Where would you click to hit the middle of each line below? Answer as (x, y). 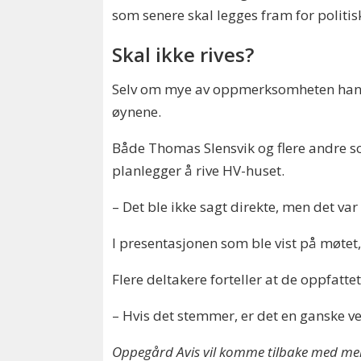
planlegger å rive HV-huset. (199, 170)
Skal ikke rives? (183, 55)
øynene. (139, 111)
